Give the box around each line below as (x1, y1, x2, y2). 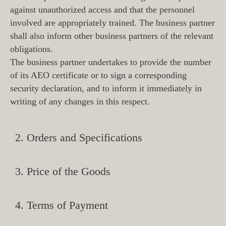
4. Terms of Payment (15, 199, 108, 211)
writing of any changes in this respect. (10, 96, 150, 106)
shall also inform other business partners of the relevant (10, 31, 213, 41)
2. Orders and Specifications (15, 131, 142, 144)
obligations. (10, 44, 53, 54)
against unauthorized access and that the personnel (10, 5, 195, 15)
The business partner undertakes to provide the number (10, 57, 211, 67)
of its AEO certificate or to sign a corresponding (10, 70, 187, 80)
